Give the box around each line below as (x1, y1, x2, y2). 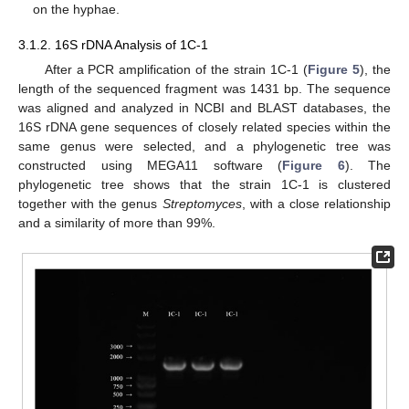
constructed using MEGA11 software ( (18, 157, 282, 173)
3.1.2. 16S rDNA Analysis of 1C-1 (18, 37, 208, 52)
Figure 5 (308, 61, 361, 77)
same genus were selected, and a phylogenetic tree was (18, 138, 391, 153)
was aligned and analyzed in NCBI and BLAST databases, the (18, 100, 391, 115)
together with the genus (18, 195, 163, 211)
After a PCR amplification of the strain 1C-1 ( (44, 61, 309, 77)
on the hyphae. (33, 2, 121, 17)
